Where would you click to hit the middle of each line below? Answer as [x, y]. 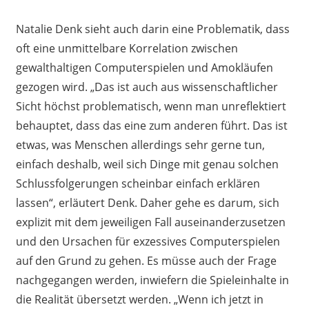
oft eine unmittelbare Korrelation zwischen [127, 48]
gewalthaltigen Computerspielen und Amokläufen [144, 67]
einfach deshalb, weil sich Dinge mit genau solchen [147, 164]
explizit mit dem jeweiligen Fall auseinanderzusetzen [150, 222]
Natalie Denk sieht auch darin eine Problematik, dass [152, 29]
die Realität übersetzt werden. [94, 299]
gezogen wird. [53, 87]
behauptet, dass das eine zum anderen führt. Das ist [151, 125]
